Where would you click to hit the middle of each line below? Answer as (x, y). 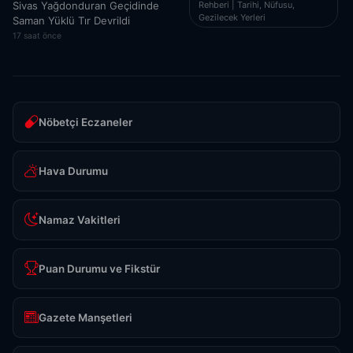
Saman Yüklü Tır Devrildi (71, 21)
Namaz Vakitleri (80, 219)
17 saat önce (37, 36)
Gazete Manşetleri (85, 317)
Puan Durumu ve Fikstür (99, 268)
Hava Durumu (73, 171)
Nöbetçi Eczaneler (85, 122)
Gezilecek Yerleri (232, 17)
